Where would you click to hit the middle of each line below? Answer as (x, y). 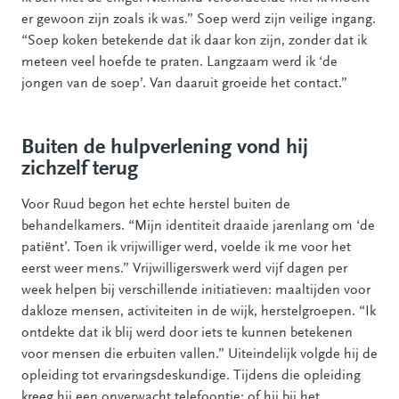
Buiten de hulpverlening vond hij (165, 147)
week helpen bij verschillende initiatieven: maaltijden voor (196, 290)
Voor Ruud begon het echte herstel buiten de (156, 204)
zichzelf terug (80, 169)
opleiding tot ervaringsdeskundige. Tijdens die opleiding (191, 375)
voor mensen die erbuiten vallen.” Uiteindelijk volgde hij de (199, 354)
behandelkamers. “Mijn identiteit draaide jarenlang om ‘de (198, 226)
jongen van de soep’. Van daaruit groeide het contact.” (184, 83)
